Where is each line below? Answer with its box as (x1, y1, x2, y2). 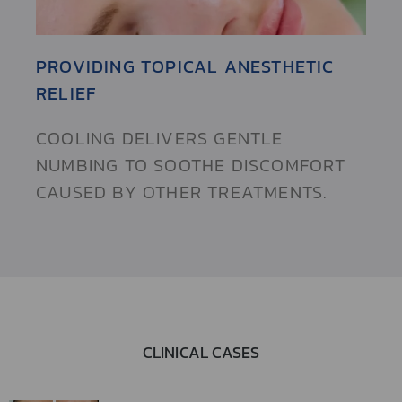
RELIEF (36, 80, 97, 108)
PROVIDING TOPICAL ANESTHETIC (36, 53, 335, 81)
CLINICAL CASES (142, 340, 260, 365)
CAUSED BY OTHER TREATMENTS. (36, 179, 328, 206)
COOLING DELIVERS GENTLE (36, 125, 284, 153)
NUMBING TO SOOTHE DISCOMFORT (36, 152, 346, 179)
